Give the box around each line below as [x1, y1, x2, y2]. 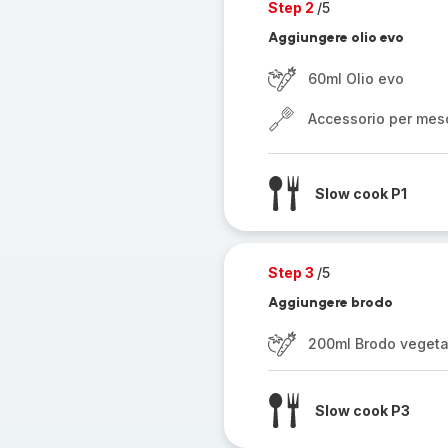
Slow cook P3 [314, 401, 410, 419]
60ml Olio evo [307, 70, 404, 87]
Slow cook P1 [314, 184, 407, 202]
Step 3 [267, 264, 317, 281]
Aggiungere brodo [267, 294, 393, 311]
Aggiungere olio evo [267, 29, 404, 46]
